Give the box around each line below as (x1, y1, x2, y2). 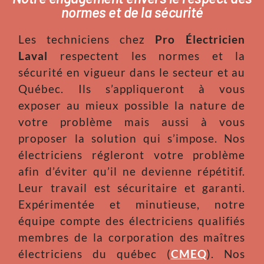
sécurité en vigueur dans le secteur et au (18, 65, 246, 79)
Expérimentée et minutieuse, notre (18, 197, 246, 211)
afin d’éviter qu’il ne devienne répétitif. (18, 164, 246, 178)
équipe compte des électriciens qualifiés (18, 213, 246, 227)
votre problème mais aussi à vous (18, 114, 246, 128)
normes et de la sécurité (61, 3, 203, 21)
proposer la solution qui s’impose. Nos (18, 131, 246, 145)
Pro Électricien (155, 32, 246, 46)
